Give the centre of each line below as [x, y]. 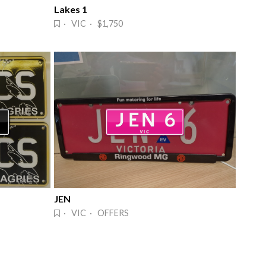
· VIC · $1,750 [91, 24]
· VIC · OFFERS [94, 213]
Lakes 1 [71, 9]
